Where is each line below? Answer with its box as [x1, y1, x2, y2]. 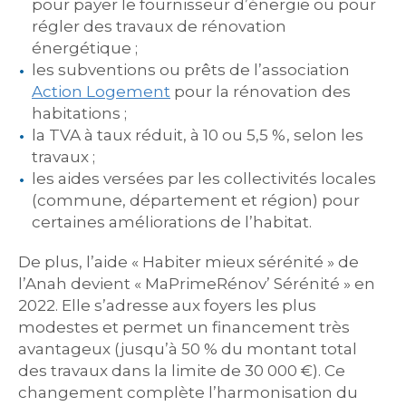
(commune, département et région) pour [32, 191, 360, 209]
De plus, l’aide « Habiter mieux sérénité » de [18, 253, 359, 271]
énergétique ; [32, 39, 138, 57]
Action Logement [32, 82, 170, 101]
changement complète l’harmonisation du [18, 383, 358, 401]
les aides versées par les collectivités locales [32, 169, 376, 188]
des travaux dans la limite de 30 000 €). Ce [18, 362, 345, 380]
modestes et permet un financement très [18, 318, 350, 336]
